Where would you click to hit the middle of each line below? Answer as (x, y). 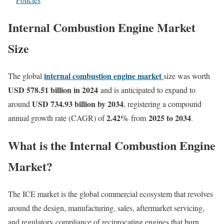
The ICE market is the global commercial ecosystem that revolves (110, 193)
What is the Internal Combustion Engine (112, 145)
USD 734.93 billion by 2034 (78, 103)
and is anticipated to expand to (148, 89)
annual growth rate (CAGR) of (57, 117)
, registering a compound (162, 103)
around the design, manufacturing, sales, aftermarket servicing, (106, 207)
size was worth (187, 75)
